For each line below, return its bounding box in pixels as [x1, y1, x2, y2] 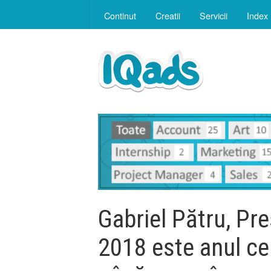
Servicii [200, 9, 227, 22]
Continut [104, 9, 136, 22]
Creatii [155, 9, 180, 22]
